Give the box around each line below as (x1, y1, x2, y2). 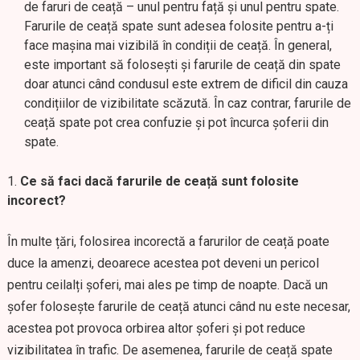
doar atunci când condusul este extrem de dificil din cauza (23, 76, 348, 92)
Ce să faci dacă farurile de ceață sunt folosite (19, 174, 299, 189)
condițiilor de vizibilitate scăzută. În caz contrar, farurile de (23, 96, 351, 111)
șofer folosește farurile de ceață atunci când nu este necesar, (6, 299, 350, 314)
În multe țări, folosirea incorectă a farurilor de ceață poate (6, 234, 329, 249)
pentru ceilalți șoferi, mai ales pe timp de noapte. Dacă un (6, 277, 328, 292)
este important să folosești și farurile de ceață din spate (23, 57, 341, 72)
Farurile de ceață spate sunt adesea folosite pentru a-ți (23, 18, 333, 34)
